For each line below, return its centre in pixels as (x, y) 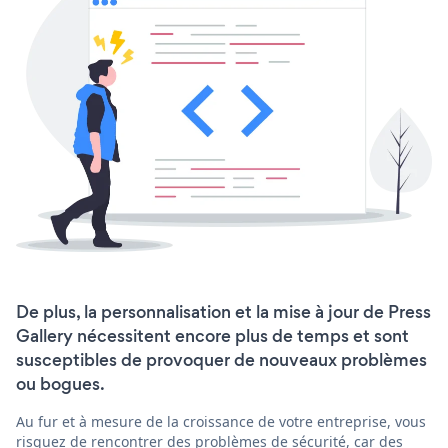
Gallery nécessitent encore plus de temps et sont (212, 336)
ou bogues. (60, 384)
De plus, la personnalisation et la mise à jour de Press (223, 312)
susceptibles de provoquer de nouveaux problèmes (221, 360)
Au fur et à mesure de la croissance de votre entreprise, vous (221, 422)
